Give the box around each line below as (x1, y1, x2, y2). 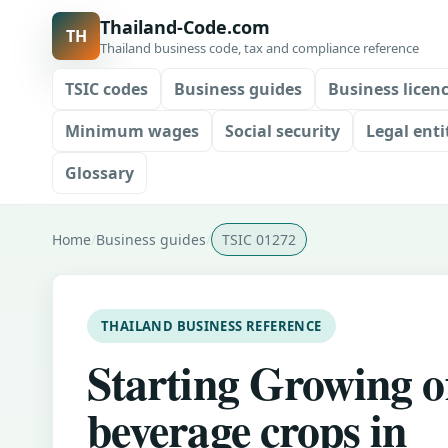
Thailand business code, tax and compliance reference (100, 39, 419, 57)
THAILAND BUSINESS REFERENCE (101, 317, 322, 335)
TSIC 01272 (222, 230, 296, 249)
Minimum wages (65, 120, 199, 142)
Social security (225, 120, 340, 142)
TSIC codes (65, 78, 148, 100)
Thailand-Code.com (100, 15, 270, 39)
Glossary (65, 162, 134, 184)
